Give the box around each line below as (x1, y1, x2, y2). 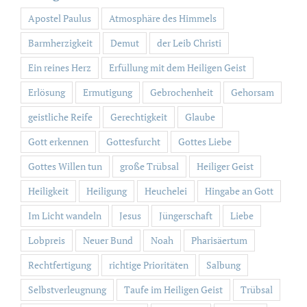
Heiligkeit (28, 184, 69, 197)
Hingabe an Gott (205, 184, 273, 197)
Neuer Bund (83, 233, 133, 247)
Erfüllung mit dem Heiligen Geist (109, 60, 246, 74)
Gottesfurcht (106, 134, 160, 148)
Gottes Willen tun (28, 159, 102, 173)
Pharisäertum (191, 233, 247, 247)
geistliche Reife (28, 110, 93, 123)
